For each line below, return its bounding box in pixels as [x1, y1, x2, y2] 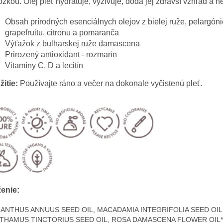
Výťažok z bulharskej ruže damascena [5, 39, 140, 48]
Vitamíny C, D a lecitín [5, 61, 83, 70]
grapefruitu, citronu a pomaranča [5, 28, 119, 37]
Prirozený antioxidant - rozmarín [5, 50, 117, 59]
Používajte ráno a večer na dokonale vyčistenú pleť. [18, 79, 204, 88]
